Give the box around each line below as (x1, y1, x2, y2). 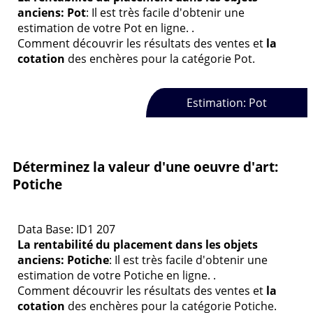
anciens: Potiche (17, 252, 109, 268)
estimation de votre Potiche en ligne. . (17, 268, 216, 284)
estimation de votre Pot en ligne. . (17, 20, 194, 36)
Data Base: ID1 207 (17, 221, 115, 238)
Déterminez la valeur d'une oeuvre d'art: (13, 157, 278, 175)
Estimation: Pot (186, 95, 267, 111)
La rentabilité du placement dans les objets (17, 237, 258, 253)
